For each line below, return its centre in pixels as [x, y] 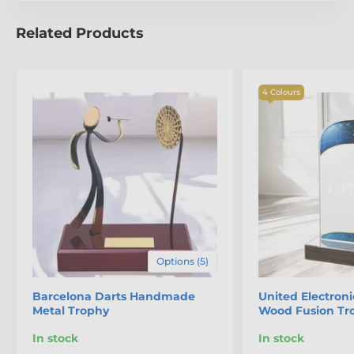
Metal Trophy [71, 311]
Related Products [80, 34]
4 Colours [281, 92]
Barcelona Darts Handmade [114, 297]
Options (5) [183, 262]
